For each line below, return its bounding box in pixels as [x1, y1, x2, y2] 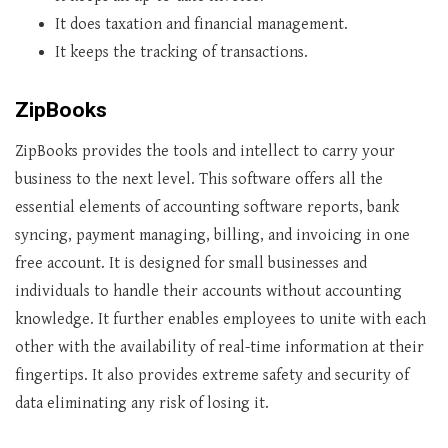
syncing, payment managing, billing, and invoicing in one [15, 226, 410, 245]
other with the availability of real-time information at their [15, 338, 424, 357]
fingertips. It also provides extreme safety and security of [15, 366, 409, 385]
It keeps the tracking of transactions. [55, 43, 308, 62]
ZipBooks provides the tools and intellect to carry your [15, 142, 395, 161]
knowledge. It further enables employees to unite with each [15, 310, 426, 329]
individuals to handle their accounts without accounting [15, 282, 402, 301]
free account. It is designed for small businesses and [15, 254, 367, 273]
